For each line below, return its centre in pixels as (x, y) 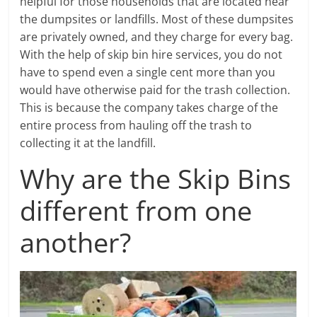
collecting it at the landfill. (88, 143)
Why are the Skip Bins (156, 178)
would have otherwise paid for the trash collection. (155, 90)
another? (76, 242)
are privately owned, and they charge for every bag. (157, 37)
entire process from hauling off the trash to (136, 125)
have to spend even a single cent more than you (148, 72)
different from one (136, 210)
